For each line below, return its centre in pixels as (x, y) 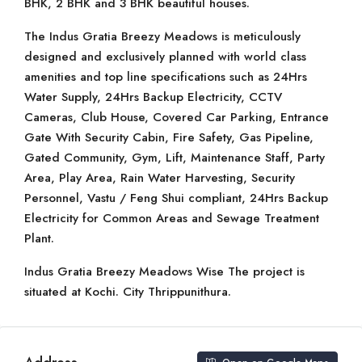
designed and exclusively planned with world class (165, 57)
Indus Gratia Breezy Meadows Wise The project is (164, 271)
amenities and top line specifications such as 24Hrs (166, 77)
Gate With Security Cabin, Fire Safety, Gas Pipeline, (169, 137)
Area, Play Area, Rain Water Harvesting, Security (160, 178)
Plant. (39, 238)
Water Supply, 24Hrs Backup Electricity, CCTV (153, 97)
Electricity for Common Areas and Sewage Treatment (172, 218)
